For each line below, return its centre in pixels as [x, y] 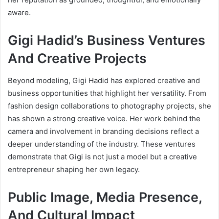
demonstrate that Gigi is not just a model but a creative [102, 156]
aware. [19, 13]
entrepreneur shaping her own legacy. [74, 169]
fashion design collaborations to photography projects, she [109, 106]
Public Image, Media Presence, [105, 197]
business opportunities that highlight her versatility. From [107, 93]
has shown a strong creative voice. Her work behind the [104, 118]
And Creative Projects [77, 59]
